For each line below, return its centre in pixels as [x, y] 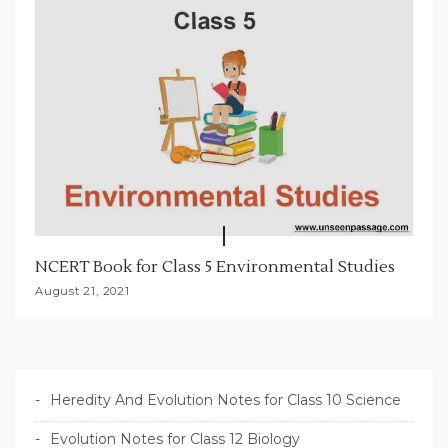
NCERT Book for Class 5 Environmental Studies [215, 266]
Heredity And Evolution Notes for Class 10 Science [225, 399]
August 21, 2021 [82, 290]
